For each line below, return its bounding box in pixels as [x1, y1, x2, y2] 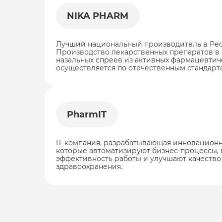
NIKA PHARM [67, 10, 128, 21]
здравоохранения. [55, 162, 122, 170]
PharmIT [67, 109, 107, 120]
